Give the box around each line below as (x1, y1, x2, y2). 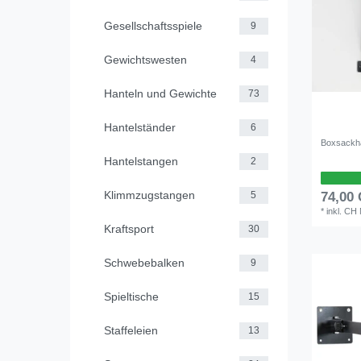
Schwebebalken (104, 255, 185, 269)
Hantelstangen (104, 154, 178, 168)
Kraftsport (104, 222, 154, 235)
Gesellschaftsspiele (104, 19, 202, 32)
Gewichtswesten (104, 52, 187, 66)
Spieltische (104, 289, 159, 303)
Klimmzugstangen (104, 188, 195, 201)
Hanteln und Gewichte (104, 86, 217, 100)
